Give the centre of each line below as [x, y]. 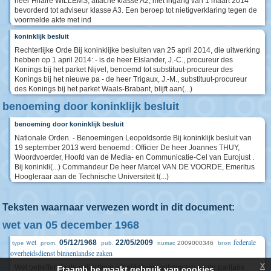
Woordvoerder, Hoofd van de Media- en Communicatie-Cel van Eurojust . [134, 157]
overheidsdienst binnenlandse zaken [61, 253]
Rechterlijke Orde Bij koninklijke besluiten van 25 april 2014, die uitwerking [137, 50]
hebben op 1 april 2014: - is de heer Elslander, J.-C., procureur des [124, 60]
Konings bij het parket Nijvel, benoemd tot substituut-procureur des [124, 69]
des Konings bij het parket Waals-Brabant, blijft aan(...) [103, 89]
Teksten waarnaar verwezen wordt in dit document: [119, 207]
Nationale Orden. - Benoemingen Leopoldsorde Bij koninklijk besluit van [133, 138]
